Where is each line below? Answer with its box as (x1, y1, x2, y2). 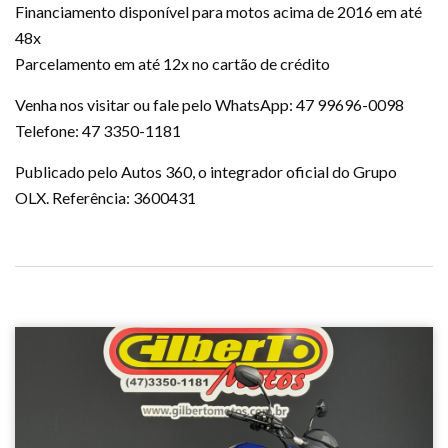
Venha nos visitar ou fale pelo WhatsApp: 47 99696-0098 (15, 94, 404, 114)
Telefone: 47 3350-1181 (15, 120, 181, 140)
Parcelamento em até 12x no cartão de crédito (15, 53, 330, 73)
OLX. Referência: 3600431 (15, 187, 196, 207)
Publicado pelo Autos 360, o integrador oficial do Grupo (15, 161, 397, 181)
